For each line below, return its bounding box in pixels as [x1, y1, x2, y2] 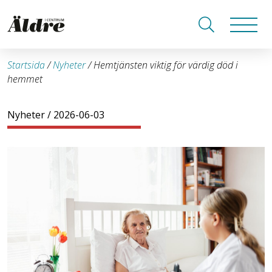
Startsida [7, 58, 45, 72]
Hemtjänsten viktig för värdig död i [93, 58, 238, 72]
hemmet [7, 72, 42, 86]
